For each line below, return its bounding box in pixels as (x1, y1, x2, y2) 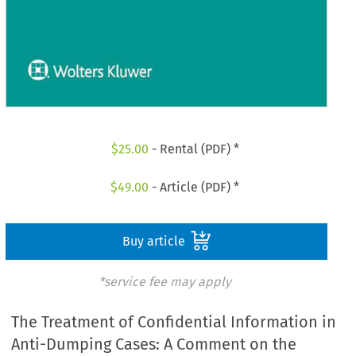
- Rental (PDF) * (148, 141, 239, 157)
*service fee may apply (98, 273, 231, 289)
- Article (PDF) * (149, 179, 240, 195)
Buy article (122, 233, 188, 249)
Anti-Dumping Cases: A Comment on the (11, 335, 297, 354)
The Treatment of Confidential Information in (11, 312, 337, 332)
